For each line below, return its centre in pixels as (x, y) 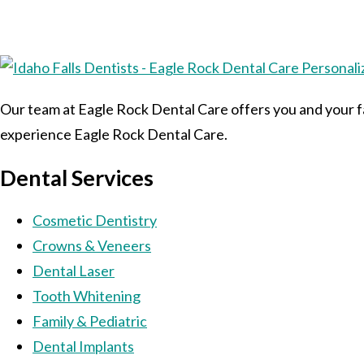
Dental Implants (83, 347)
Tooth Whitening (87, 296)
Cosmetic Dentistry (95, 221)
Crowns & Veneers (92, 246)
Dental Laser (74, 271)
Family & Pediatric (90, 321)
